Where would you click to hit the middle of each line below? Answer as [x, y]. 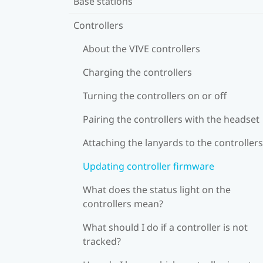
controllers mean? [123, 203]
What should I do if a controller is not [165, 227]
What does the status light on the [157, 189]
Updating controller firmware [149, 166]
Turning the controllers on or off [155, 95]
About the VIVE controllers [141, 48]
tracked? [102, 241]
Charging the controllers [137, 72]
